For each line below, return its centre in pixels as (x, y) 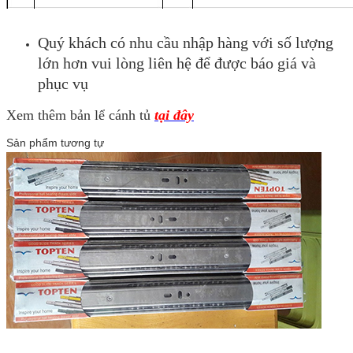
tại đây (174, 115)
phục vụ (63, 83)
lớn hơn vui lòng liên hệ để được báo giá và (177, 63)
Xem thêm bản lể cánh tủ (80, 115)
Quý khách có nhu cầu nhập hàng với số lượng (186, 42)
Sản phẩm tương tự (55, 142)
